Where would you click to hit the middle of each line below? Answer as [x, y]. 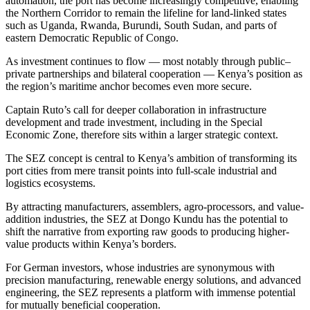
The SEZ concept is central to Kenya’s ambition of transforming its [151, 158]
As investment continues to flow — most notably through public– [148, 61]
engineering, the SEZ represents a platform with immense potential [151, 292]
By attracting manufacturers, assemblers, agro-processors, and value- [155, 206]
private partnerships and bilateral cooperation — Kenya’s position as [154, 73]
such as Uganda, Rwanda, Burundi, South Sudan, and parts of [141, 25]
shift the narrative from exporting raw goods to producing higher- [147, 231]
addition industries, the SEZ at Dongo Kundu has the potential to [147, 219]
